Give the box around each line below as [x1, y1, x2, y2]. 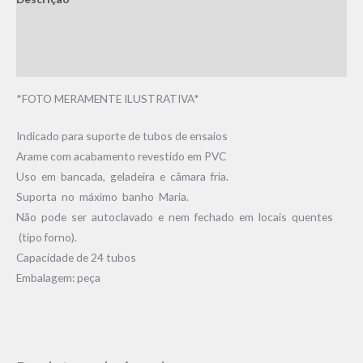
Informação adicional [16, 23, 130, 37]
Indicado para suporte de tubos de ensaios [16, 129, 228, 143]
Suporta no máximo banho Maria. [16, 190, 189, 204]
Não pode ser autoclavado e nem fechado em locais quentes [16, 210, 333, 224]
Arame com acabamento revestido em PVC [16, 149, 226, 164]
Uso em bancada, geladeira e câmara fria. [16, 169, 228, 184]
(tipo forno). [16, 230, 77, 245]
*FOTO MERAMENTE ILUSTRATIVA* [16, 91, 199, 105]
